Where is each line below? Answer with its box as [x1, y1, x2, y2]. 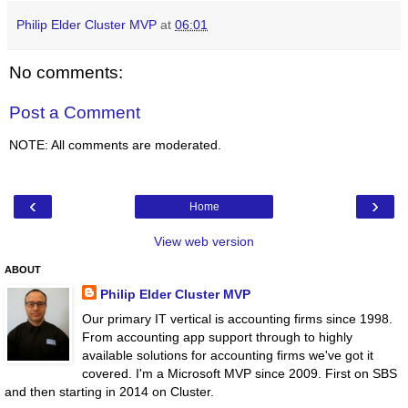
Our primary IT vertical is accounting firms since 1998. [81, 311, 393, 326]
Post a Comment [9, 102, 140, 122]
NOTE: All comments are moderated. [9, 138, 221, 153]
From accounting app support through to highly [81, 329, 352, 344]
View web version [154, 233, 254, 249]
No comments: [9, 63, 123, 83]
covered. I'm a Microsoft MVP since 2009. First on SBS [81, 365, 397, 381]
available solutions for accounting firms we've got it [81, 347, 373, 362]
